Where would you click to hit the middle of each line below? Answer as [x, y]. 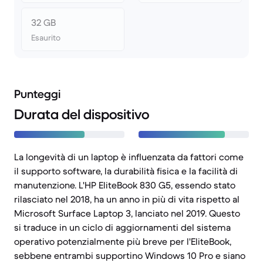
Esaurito [46, 38]
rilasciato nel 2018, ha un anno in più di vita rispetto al [127, 199]
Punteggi [37, 94]
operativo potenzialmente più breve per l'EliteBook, [123, 241]
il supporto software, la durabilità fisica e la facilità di [126, 171]
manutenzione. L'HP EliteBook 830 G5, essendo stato [125, 185]
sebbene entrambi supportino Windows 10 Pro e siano [130, 255]
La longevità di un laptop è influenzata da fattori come [129, 157]
